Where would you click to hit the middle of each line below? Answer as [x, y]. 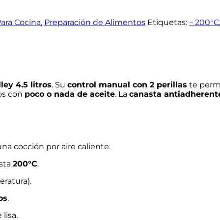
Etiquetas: [168, 22]
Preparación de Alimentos [95, 22]
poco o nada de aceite [70, 94]
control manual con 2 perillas [127, 84]
